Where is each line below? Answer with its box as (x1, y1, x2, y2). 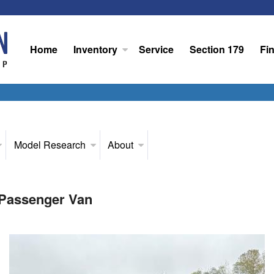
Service (139, 42, 174, 56)
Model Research (13, 138, 86, 152)
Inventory (73, 42, 117, 56)
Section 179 (189, 42, 244, 56)
